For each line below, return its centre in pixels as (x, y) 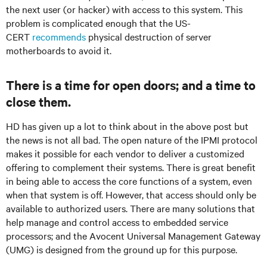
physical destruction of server (150, 36)
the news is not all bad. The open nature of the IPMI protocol (132, 139)
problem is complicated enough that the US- (98, 23)
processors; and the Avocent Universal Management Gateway (133, 235)
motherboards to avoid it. (59, 50)
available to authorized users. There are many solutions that (131, 208)
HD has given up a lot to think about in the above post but (127, 126)
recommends (60, 36)
